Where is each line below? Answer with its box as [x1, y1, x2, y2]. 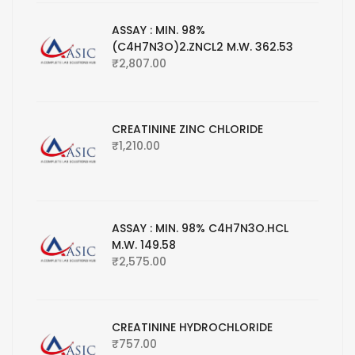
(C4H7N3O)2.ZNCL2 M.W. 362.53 [112, 39, 293, 55]
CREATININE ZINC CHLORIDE [112, 121, 263, 138]
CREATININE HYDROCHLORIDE [112, 319, 273, 336]
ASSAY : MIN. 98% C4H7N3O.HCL [112, 220, 288, 237]
